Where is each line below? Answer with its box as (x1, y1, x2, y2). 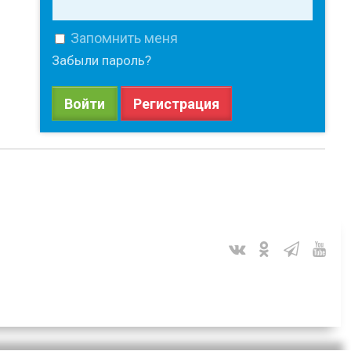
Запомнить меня (71, 30, 179, 47)
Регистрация (133, 95, 220, 112)
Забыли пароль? (52, 52, 152, 69)
